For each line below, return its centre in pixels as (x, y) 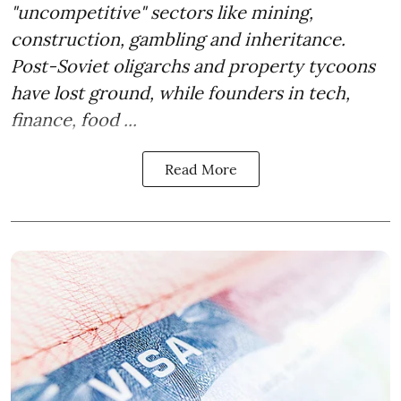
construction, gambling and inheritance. (178, 38)
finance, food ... (74, 119)
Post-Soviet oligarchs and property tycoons (193, 65)
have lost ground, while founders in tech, (180, 92)
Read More (200, 169)
